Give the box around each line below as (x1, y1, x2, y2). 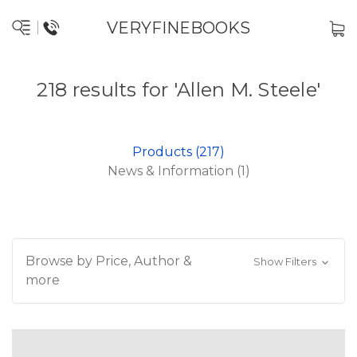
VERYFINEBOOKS (107, 18, 250, 37)
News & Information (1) (107, 163, 250, 178)
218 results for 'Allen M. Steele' (36, 78, 321, 101)
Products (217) (132, 144, 225, 159)
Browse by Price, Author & (25, 253, 192, 269)
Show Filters (253, 255, 319, 268)
